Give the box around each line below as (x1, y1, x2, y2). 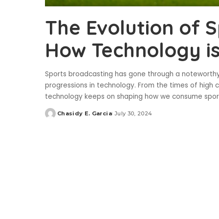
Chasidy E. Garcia (57, 110, 112, 117)
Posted (44, 113, 68, 121)
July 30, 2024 (114, 110, 153, 117)
